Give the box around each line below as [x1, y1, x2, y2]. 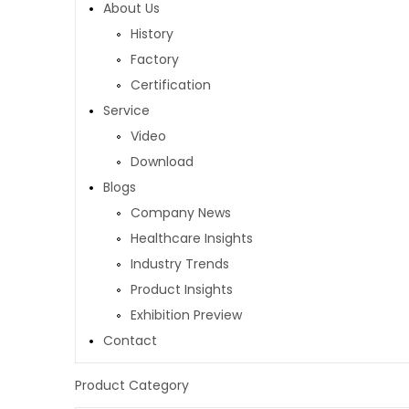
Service [103, 101, 150, 120]
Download [131, 152, 194, 171]
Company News [131, 204, 231, 222]
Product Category [75, 376, 189, 394]
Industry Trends [131, 255, 229, 273]
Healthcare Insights [131, 229, 253, 247]
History [131, 25, 173, 43]
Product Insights [131, 280, 233, 299]
